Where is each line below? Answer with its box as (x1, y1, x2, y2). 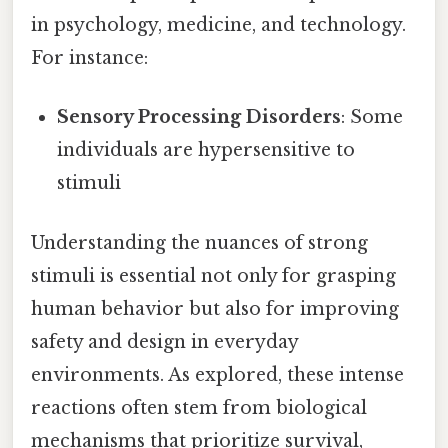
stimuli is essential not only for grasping (31, 264, 396, 287)
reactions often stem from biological (31, 396, 367, 419)
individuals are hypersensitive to (57, 139, 356, 162)
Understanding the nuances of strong (31, 231, 368, 254)
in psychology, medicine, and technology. (31, 14, 406, 37)
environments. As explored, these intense (31, 363, 404, 386)
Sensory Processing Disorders (57, 106, 342, 129)
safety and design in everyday (31, 330, 298, 353)
